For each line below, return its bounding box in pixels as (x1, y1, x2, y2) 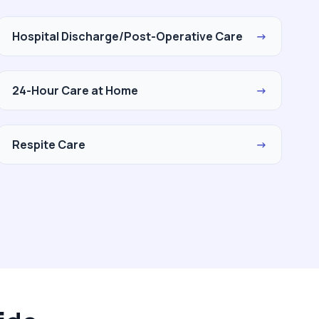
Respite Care (12, 136, 85, 152)
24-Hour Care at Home (12, 82, 138, 98)
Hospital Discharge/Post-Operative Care (12, 28, 243, 44)
